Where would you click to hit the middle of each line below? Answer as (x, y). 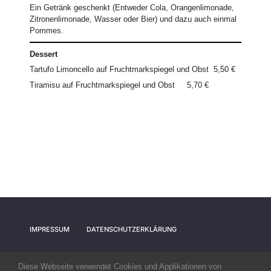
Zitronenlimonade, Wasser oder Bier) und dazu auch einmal (133, 19)
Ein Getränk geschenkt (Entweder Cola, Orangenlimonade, (132, 7)
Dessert (44, 54)
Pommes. (47, 30)
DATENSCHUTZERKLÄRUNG (132, 230)
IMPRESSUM (50, 230)
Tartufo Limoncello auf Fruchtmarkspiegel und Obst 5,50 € (133, 70)
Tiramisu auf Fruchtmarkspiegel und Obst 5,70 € (119, 85)
